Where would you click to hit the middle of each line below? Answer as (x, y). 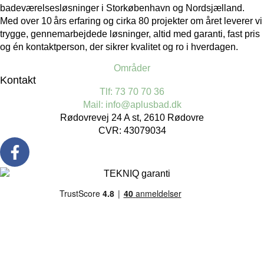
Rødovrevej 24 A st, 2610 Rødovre (132, 118)
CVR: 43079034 (132, 131)
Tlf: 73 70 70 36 (132, 92)
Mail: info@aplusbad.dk (132, 105)
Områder (132, 68)
